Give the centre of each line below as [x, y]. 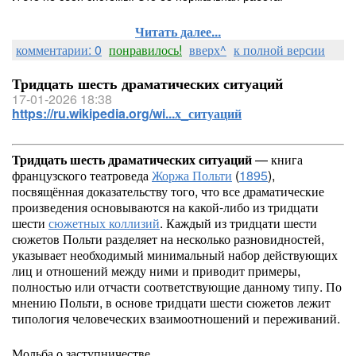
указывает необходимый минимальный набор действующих [175, 255]
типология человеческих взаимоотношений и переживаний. [176, 318]
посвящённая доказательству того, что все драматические [168, 191]
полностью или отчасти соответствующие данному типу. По [177, 286]
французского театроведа [82, 175]
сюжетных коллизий [104, 223]
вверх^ [208, 50]
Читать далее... [178, 31]
